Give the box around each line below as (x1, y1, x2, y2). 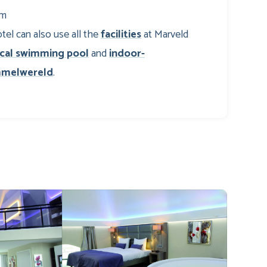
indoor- (109, 44, 145, 63)
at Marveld (141, 25, 188, 44)
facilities (101, 25, 141, 44)
